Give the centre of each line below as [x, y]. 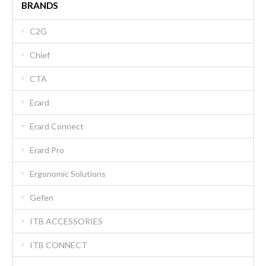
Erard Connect [57, 126]
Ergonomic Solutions [68, 173]
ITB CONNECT [58, 245]
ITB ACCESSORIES [66, 221]
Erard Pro [47, 150]
